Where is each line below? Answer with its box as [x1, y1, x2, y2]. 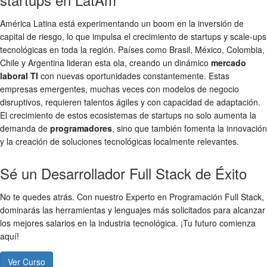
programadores [50, 122, 112, 135]
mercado [211, 57, 246, 69]
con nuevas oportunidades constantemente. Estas [38, 70, 229, 82]
